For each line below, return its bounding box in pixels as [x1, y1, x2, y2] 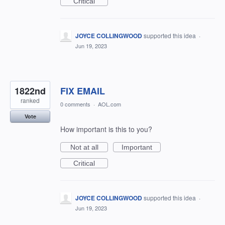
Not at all [70, 143, 98, 151]
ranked [21, 96, 40, 104]
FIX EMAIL [60, 84, 105, 97]
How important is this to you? [60, 124, 152, 134]
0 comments [60, 100, 90, 108]
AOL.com [98, 100, 121, 108]
